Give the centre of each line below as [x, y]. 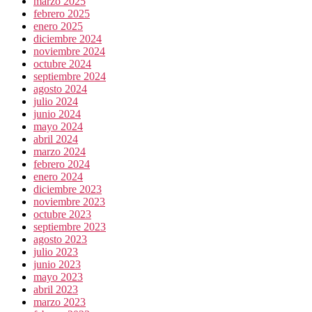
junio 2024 [57, 114]
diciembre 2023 [68, 189]
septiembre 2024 [70, 77]
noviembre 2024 [69, 52]
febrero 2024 [62, 164]
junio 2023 [57, 265]
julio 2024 [56, 102]
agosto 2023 [60, 240]
